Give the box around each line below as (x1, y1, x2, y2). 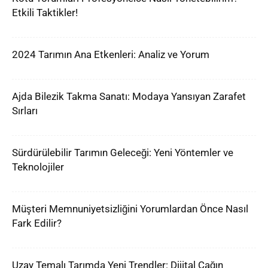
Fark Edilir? (12, 217, 62, 229)
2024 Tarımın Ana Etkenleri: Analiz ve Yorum (12, 48, 209, 60)
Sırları (12, 105, 38, 117)
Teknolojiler (12, 161, 64, 173)
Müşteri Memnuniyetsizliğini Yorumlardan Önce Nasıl (12, 203, 248, 215)
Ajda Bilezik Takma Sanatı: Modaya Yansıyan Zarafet (12, 90, 246, 102)
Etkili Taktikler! (12, 7, 78, 19)
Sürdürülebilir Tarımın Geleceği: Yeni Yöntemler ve (12, 147, 233, 159)
